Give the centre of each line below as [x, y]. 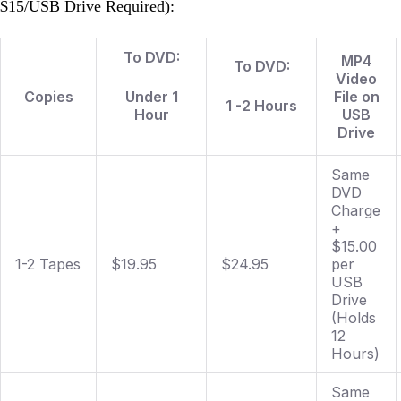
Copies [48, 96]
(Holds [354, 317]
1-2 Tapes [48, 264]
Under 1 [151, 96]
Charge [356, 210]
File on [356, 96]
